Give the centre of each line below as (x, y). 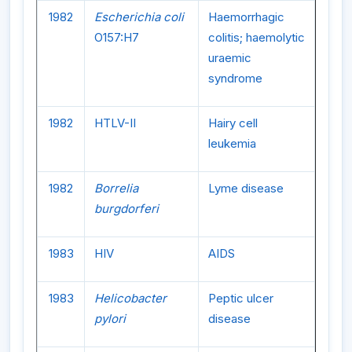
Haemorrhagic (246, 16)
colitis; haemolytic (257, 37)
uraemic (230, 57)
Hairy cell (233, 123)
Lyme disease (246, 188)
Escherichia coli (139, 16)
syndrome (235, 78)
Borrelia (116, 188)
